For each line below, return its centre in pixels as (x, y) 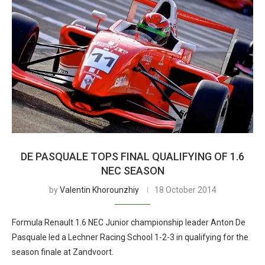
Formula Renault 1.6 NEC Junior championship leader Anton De (129, 222)
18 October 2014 (185, 190)
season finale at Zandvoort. (63, 252)
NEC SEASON (132, 171)
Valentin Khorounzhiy (99, 190)
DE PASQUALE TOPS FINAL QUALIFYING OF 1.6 (132, 156)
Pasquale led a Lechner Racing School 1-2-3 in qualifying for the (130, 237)
